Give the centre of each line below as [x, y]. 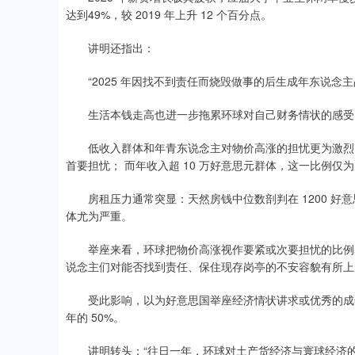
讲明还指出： [110, 48]
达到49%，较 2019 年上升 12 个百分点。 [169, 14]
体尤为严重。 [99, 216]
